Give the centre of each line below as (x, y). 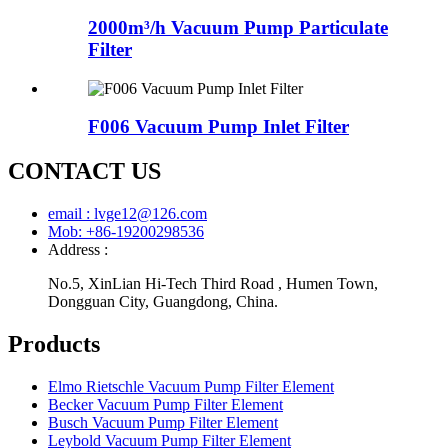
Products (54, 344)
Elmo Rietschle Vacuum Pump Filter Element (191, 387)
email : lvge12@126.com (127, 214)
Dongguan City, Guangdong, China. (163, 302)
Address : (78, 250)
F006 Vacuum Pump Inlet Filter (218, 127)
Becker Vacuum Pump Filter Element (165, 405)
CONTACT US (84, 171)
